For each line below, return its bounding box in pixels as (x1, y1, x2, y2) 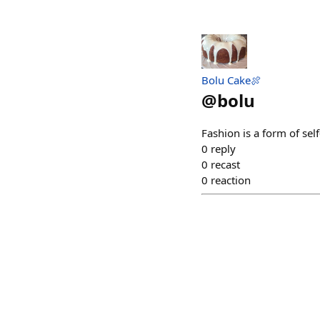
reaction (211, 173, 251, 188)
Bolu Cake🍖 (201, 73, 261, 88)
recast (211, 157, 240, 172)
